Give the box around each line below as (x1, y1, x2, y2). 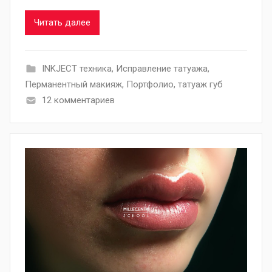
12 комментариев (41, 94, 115, 106)
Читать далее (34, 17, 90, 29)
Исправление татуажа (115, 63, 208, 74)
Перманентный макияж (25, 78, 122, 90)
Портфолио (126, 78, 174, 90)
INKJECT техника (41, 63, 112, 74)
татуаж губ (178, 78, 223, 90)
